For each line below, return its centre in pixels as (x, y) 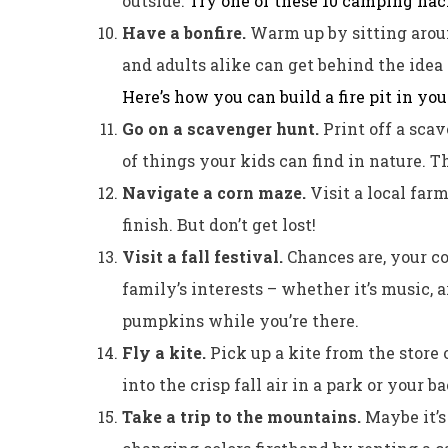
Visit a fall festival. (204, 256)
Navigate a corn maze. (216, 192)
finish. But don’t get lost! (219, 224)
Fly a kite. (166, 352)
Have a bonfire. (186, 32)
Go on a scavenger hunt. (222, 128)
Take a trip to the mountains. (243, 416)
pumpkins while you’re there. (240, 320)
